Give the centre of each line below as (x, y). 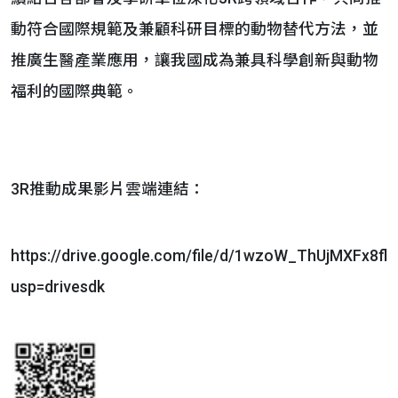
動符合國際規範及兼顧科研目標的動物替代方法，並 (195, 29)
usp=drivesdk (58, 287)
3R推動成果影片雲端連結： (108, 189)
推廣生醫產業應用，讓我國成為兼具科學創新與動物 (195, 60)
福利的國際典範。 (75, 92)
